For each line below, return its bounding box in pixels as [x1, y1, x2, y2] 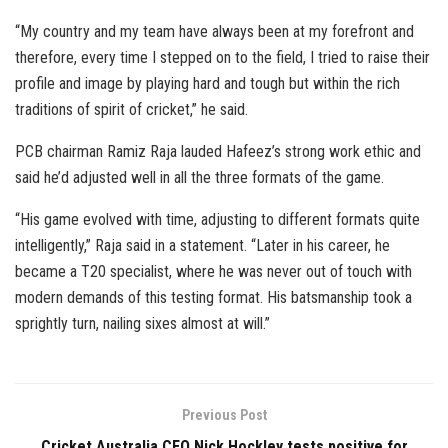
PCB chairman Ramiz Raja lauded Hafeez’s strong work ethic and [15, 141, 421, 161]
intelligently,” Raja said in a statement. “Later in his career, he [15, 235, 390, 255]
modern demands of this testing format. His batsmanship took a [15, 287, 412, 307]
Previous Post [181, 406, 267, 423]
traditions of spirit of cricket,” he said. [15, 99, 248, 119]
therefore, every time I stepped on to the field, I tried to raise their [15, 47, 430, 67]
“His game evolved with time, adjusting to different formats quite [15, 209, 420, 229]
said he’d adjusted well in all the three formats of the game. [15, 167, 384, 187]
